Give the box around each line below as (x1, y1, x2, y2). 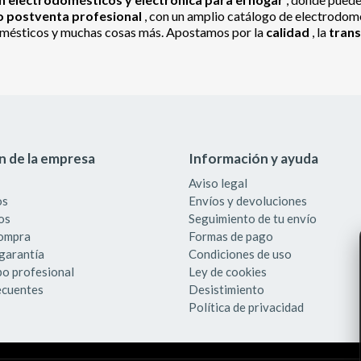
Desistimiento (189, 282, 264, 297)
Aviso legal (189, 176, 247, 191)
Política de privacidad (189, 300, 304, 315)
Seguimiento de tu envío (189, 211, 317, 226)
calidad (266, 24, 312, 40)
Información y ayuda (189, 150, 318, 168)
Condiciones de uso (189, 247, 292, 262)
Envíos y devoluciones (189, 193, 307, 209)
